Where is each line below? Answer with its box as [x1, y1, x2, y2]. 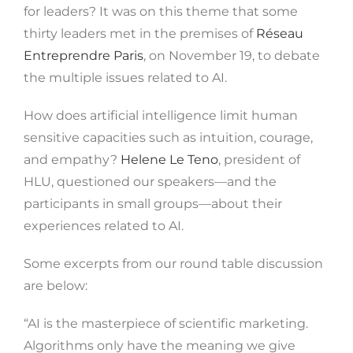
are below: [24, 277, 87, 293]
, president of [218, 151, 300, 167]
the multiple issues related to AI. [24, 69, 227, 85]
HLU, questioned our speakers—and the [24, 173, 277, 189]
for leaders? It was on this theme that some [24, 3, 298, 19]
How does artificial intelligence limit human [24, 107, 298, 123]
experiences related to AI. [24, 217, 184, 233]
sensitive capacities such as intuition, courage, [24, 129, 313, 145]
